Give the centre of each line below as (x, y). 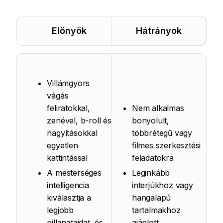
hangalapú (152, 198)
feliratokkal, (68, 108)
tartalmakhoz (156, 210)
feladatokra (153, 158)
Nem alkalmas (158, 108)
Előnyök (69, 31)
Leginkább (151, 173)
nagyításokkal (72, 133)
